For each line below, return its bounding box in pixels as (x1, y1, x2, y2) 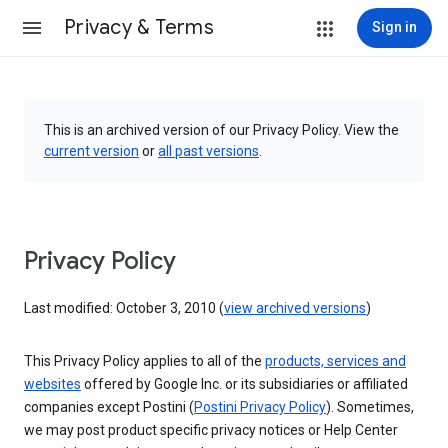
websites (24, 376, 81, 392)
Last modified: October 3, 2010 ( (24, 300, 224, 316)
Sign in (372, 19, 417, 35)
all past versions (158, 143, 259, 159)
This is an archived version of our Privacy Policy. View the (44, 122, 399, 138)
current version (44, 143, 139, 159)
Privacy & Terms (64, 15, 214, 40)
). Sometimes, (326, 399, 414, 415)
